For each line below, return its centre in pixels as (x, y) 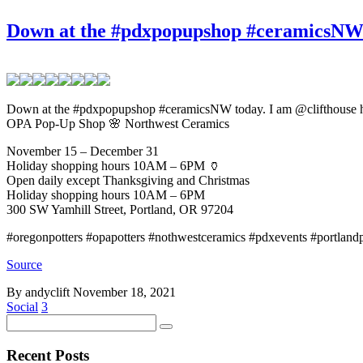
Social (22, 306)
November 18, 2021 (124, 292)
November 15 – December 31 (83, 151)
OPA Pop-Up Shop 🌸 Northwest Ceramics (118, 123)
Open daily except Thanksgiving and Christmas (128, 180)
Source (24, 264)
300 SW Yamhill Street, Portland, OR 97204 (120, 209)
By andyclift (40, 292)
